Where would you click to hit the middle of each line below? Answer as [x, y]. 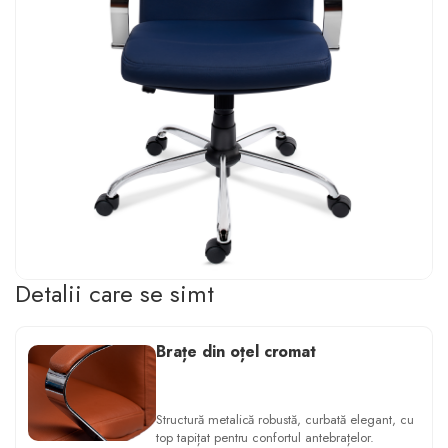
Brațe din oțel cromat [236, 351]
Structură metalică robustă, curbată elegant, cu [285, 419]
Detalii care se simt [114, 293]
